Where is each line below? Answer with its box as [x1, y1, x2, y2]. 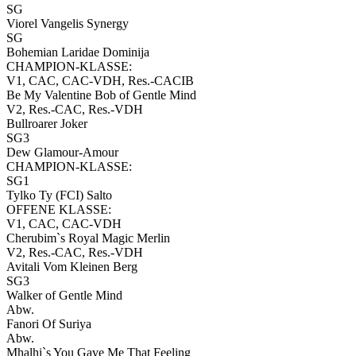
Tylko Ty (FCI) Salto [6, 188, 112, 203]
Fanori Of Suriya [6, 317, 91, 331]
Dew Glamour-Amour [6, 145, 118, 160]
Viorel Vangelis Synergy [6, 17, 129, 31]
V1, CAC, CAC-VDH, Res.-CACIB [6, 74, 194, 88]
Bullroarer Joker [6, 117, 87, 131]
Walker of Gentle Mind [6, 288, 122, 303]
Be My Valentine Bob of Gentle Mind [6, 88, 196, 103]
